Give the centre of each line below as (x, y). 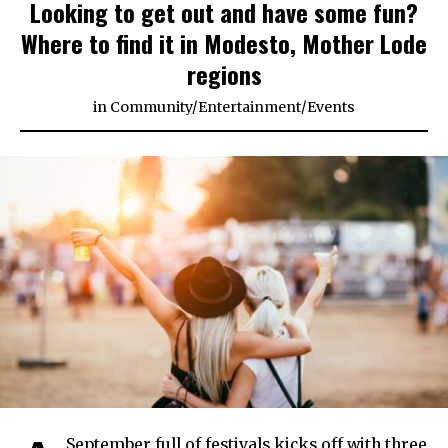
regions (224, 74)
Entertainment (249, 107)
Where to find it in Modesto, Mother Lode (224, 43)
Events (331, 107)
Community (151, 107)
